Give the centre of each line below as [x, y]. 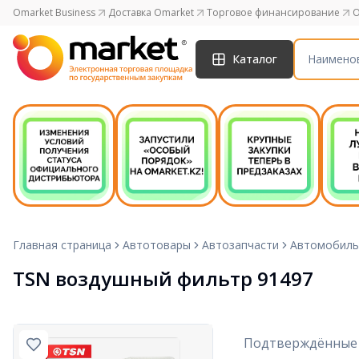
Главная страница [62, 245]
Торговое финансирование [273, 12]
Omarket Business [54, 12]
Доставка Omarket [151, 12]
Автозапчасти [240, 245]
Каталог [255, 59]
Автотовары [157, 245]
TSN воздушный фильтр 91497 [163, 278]
